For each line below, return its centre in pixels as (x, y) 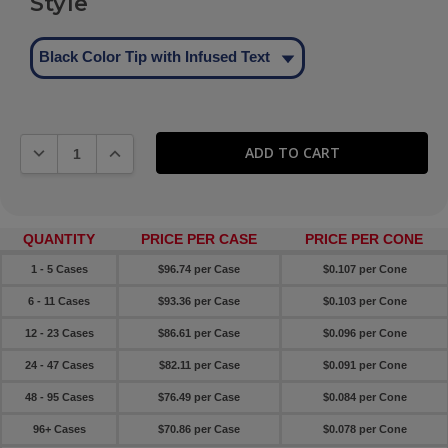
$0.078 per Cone (364, 429)
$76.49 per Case (199, 397)
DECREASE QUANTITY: (101, 149)
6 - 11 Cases (59, 301)
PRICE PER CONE (364, 239)
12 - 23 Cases (59, 333)
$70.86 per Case (199, 429)
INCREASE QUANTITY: (175, 149)
